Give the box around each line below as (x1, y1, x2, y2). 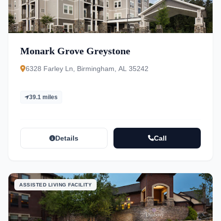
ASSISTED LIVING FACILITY (19, 182, 92, 187)
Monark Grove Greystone (20, 45, 130, 56)
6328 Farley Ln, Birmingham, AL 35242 (26, 65, 148, 73)
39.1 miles (29, 94, 58, 101)
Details (55, 134, 78, 142)
